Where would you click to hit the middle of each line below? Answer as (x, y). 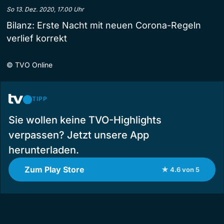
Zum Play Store (54, 169)
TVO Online (34, 64)
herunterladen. (44, 150)
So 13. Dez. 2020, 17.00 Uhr (45, 9)
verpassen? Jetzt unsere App (79, 135)
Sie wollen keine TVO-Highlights (85, 120)
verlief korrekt (37, 38)
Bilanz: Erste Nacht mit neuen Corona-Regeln (104, 25)
